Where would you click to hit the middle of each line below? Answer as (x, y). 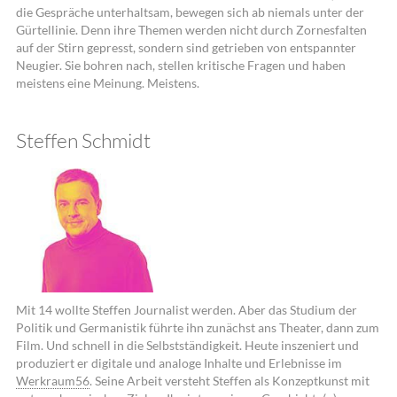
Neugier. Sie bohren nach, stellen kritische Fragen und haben (180, 65)
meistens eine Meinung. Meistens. (107, 82)
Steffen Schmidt (83, 140)
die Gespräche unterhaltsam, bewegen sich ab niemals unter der (190, 12)
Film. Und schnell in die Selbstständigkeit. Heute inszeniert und (187, 345)
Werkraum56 (52, 380)
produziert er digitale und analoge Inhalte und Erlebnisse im (179, 362)
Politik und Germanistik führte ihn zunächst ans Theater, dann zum (197, 327)
